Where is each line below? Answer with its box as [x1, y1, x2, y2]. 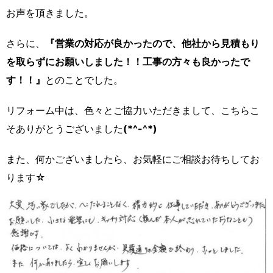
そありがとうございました [6, 122, 123, 135]
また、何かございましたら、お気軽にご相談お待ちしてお [6, 153, 260, 165]
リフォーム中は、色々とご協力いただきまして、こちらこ [6, 104, 260, 116]
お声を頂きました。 [6, 7, 94, 19]
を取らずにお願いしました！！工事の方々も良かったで [6, 55, 250, 68]
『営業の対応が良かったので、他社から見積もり [45, 37, 260, 49]
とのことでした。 [45, 74, 123, 86]
